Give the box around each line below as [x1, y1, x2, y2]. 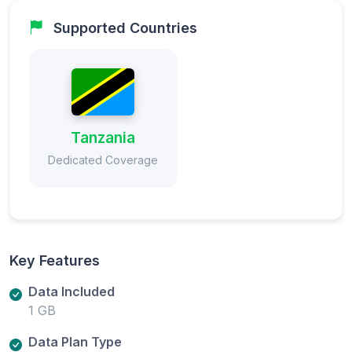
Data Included [28, 283, 115, 299]
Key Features [9, 251, 100, 269]
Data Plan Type [28, 333, 122, 350]
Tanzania [71, 127, 135, 147]
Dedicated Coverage [48, 152, 158, 167]
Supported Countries [53, 19, 197, 36]
